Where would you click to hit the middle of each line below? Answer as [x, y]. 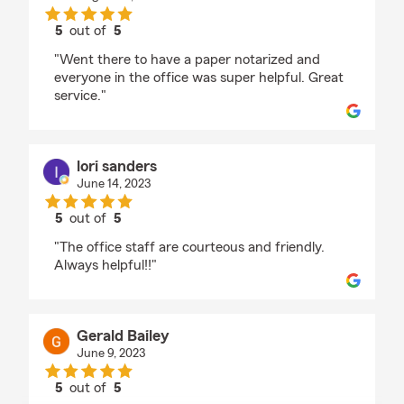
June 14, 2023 [113, 184]
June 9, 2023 [110, 354]
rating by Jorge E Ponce [161, 47]
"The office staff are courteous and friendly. [189, 248]
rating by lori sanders [151, 235]
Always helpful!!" [106, 266]
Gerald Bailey [123, 336]
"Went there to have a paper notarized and [187, 60]
